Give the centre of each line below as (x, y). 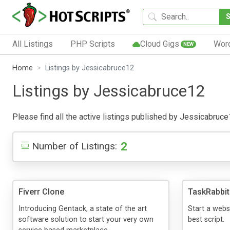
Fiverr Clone (41, 191)
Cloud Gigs (159, 44)
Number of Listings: (74, 146)
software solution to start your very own (86, 219)
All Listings (33, 44)
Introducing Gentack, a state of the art (83, 208)
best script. (206, 219)
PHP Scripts (92, 44)
